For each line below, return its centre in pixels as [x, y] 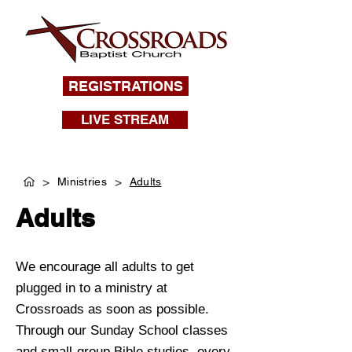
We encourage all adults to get [105, 267]
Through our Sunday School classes [122, 330]
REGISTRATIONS [126, 86]
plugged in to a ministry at [92, 288]
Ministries [82, 181]
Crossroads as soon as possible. [112, 309]
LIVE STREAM [125, 119]
